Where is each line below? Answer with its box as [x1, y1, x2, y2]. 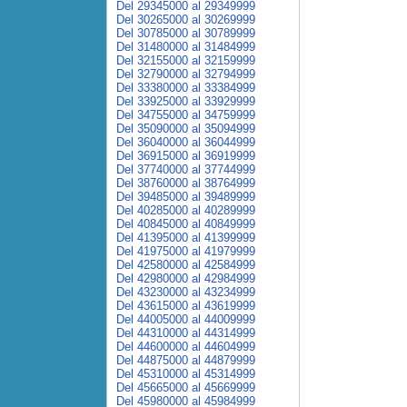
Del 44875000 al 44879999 [116, 353, 255, 367]
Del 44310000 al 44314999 [116, 326, 255, 340]
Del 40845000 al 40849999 [116, 217, 255, 231]
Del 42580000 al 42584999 [116, 258, 255, 272]
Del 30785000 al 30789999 [116, 26, 255, 40]
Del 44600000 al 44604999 [116, 340, 255, 353]
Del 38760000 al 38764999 [116, 176, 255, 190]
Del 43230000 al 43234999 [116, 285, 255, 299]
